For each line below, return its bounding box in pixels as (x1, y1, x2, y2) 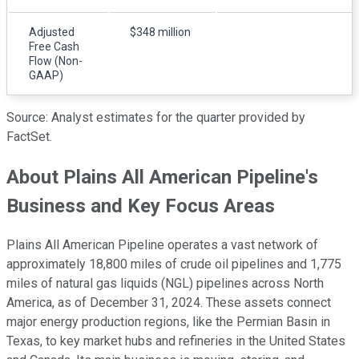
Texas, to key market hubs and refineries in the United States (6, 333, 345, 349)
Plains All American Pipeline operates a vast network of (6, 237, 318, 253)
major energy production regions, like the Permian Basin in (6, 314, 330, 330)
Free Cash (29, 39, 79, 53)
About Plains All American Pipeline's (6, 165, 318, 188)
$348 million (130, 25, 191, 38)
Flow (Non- (29, 54, 83, 67)
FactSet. (6, 128, 52, 144)
